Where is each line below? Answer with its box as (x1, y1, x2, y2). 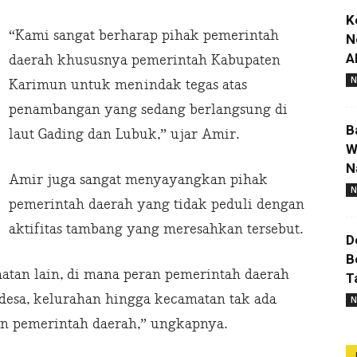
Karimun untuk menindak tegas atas (9, 76, 247, 94)
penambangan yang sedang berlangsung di (9, 101, 288, 119)
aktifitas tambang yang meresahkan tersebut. (9, 221, 303, 238)
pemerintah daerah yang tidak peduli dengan (9, 196, 304, 214)
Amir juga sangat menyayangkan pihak (9, 171, 268, 189)
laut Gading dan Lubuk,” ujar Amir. (9, 126, 239, 143)
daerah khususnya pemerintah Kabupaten (9, 52, 280, 69)
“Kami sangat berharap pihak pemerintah (9, 27, 279, 45)
